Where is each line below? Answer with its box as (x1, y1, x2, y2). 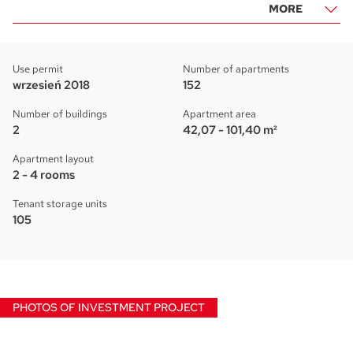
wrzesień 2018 (13, 77, 90, 93)
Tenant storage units (13, 197, 107, 210)
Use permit (13, 62, 63, 76)
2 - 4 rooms (13, 167, 75, 183)
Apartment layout (13, 152, 94, 165)
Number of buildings (13, 107, 107, 121)
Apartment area (183, 107, 256, 121)
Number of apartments (183, 62, 289, 76)
